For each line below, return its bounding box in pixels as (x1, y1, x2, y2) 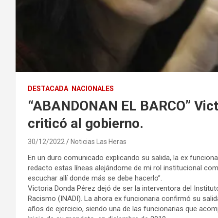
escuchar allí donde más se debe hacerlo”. (28, 173, 162, 182)
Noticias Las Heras (71, 137, 127, 145)
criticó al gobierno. (28, 115, 144, 131)
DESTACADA (28, 84, 68, 92)
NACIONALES (72, 84, 114, 92)
